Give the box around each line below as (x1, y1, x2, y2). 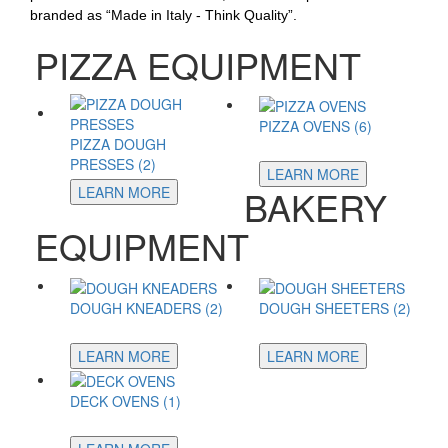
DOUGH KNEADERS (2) (70, 297, 223, 318)
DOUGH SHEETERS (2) (259, 297, 411, 318)
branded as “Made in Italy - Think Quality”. (30, 7, 297, 23)
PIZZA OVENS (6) (259, 116, 372, 137)
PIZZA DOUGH (70, 134, 166, 154)
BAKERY (244, 181, 387, 233)
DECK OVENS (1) (70, 390, 181, 411)
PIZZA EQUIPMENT (35, 39, 361, 90)
